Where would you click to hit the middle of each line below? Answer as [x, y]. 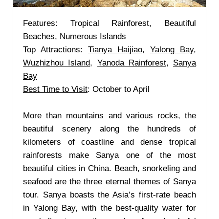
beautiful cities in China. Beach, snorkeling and [109, 168]
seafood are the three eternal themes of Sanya [109, 182]
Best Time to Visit [55, 89]
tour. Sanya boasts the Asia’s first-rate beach [109, 195]
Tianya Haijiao [115, 50]
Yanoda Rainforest [131, 63]
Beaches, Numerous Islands [75, 36]
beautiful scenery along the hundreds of [109, 129]
